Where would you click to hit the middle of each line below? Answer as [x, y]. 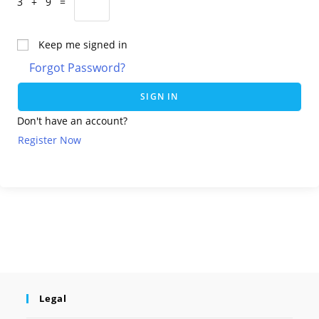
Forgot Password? [77, 68]
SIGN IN [159, 96]
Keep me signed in [83, 45]
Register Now [49, 140]
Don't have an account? [72, 121]
